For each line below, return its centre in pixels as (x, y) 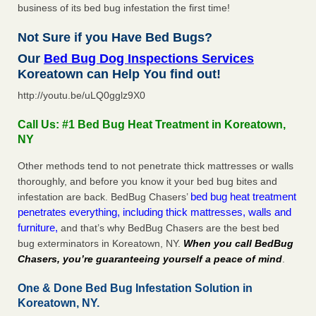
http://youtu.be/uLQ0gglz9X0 (81, 96)
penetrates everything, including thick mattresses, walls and (154, 212)
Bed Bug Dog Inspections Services (149, 59)
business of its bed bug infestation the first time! (124, 8)
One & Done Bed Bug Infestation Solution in (135, 288)
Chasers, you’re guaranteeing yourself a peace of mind (150, 259)
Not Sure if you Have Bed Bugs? (115, 38)
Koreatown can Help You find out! (119, 74)
